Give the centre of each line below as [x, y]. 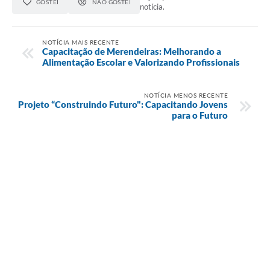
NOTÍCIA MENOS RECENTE [186, 95]
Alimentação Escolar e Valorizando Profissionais [141, 62]
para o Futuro [200, 115]
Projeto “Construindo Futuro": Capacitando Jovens [123, 104]
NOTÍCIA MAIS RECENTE [80, 42]
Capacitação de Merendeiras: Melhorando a [132, 51]
